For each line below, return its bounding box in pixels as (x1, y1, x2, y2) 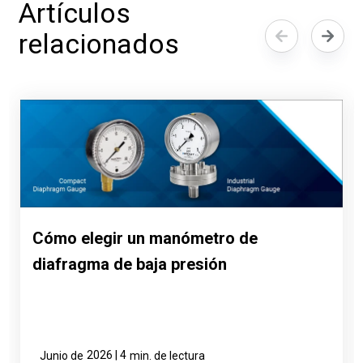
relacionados (19, 27, 180, 60)
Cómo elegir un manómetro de (32, 228, 258, 248)
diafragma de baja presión (32, 254, 228, 274)
